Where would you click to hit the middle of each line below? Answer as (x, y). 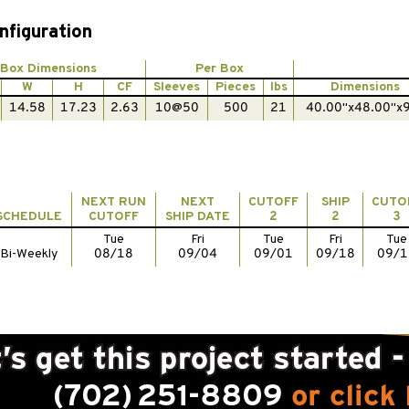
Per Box (220, 68)
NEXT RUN (114, 202)
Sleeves (177, 87)
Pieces (236, 87)
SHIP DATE (198, 216)
